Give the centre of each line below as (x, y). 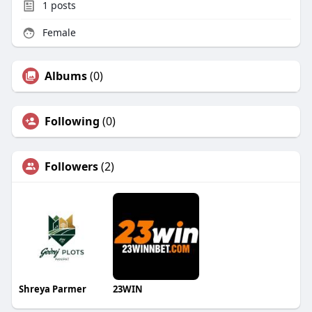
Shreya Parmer (52, 289)
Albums (65, 76)
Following (72, 122)
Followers (71, 167)
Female (57, 33)
